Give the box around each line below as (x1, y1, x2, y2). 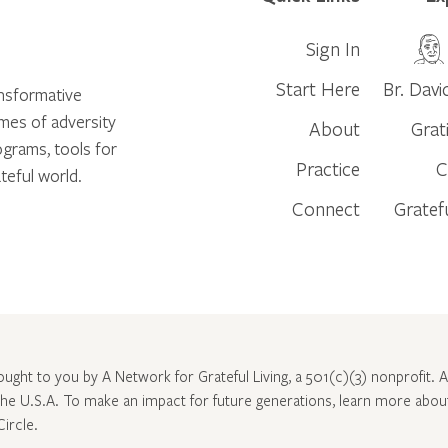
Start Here (276, 75, 361, 101)
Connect (292, 195, 361, 221)
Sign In (306, 35, 361, 61)
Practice (296, 155, 361, 181)
